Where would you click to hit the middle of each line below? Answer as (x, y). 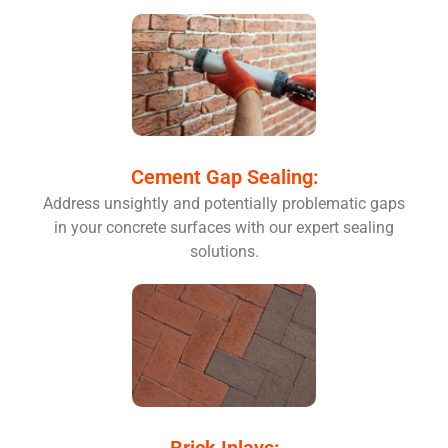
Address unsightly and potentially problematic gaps (224, 204)
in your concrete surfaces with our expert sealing (224, 228)
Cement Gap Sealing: (224, 177)
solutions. (224, 252)
